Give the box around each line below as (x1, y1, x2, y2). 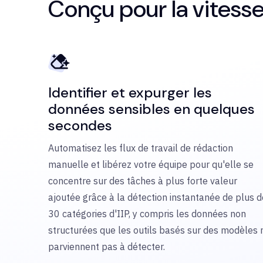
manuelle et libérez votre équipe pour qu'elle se (48, 159, 254, 170)
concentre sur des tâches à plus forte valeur (48, 175, 237, 187)
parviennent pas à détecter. (48, 241, 165, 252)
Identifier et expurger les (48, 83, 212, 102)
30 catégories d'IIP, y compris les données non (48, 208, 246, 220)
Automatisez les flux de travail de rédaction (48, 142, 233, 154)
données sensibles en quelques (48, 100, 255, 118)
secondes (48, 116, 112, 134)
